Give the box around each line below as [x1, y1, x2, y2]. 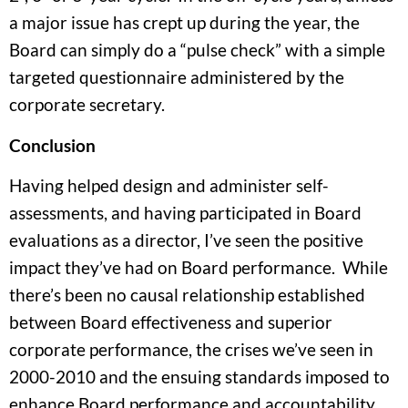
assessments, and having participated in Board [9, 202, 362, 224]
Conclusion [9, 134, 96, 156]
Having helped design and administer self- [9, 175, 329, 197]
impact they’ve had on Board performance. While [9, 257, 388, 279]
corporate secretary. [9, 94, 165, 116]
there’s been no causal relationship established [9, 284, 365, 306]
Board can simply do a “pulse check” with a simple [9, 39, 385, 61]
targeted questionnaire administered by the [9, 66, 344, 88]
